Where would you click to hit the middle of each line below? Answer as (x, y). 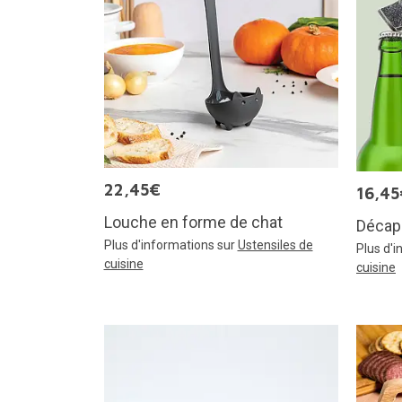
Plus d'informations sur (170, 245)
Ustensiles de (275, 245)
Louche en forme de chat (193, 223)
